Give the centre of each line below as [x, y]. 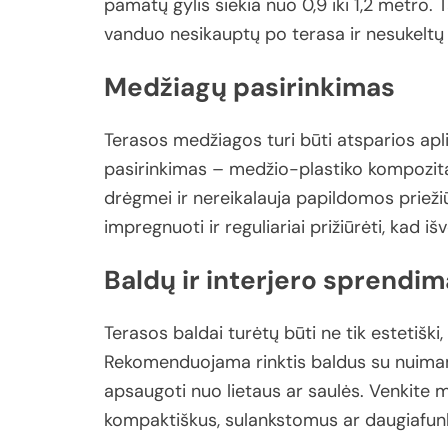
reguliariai [267, 226]
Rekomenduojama [180, 361]
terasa [321, 33]
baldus [341, 361]
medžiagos [220, 139]
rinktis [283, 361]
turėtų [256, 332]
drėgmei [140, 197]
